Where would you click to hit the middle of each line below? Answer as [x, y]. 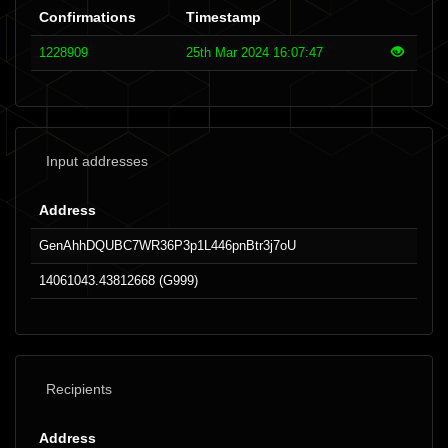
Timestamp [223, 17]
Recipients [79, 389]
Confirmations [87, 17]
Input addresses [97, 161]
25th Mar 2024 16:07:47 [254, 52]
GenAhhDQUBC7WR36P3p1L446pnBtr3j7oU [167, 245]
